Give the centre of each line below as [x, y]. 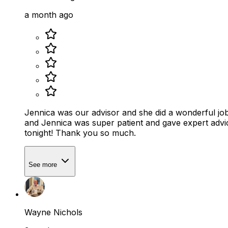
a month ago [49, 15]
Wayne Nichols [53, 212]
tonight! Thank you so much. [80, 133]
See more [44, 164]
